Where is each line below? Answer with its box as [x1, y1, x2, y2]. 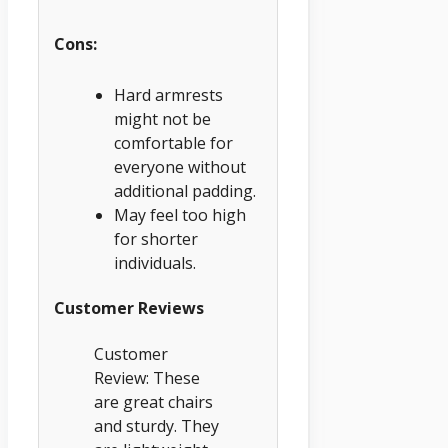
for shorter [114, 227, 198, 250]
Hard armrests [114, 83, 223, 106]
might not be [114, 107, 211, 130]
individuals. [114, 251, 196, 274]
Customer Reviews [54, 297, 204, 320]
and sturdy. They [94, 414, 219, 437]
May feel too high [114, 203, 246, 226]
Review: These [94, 366, 200, 389]
